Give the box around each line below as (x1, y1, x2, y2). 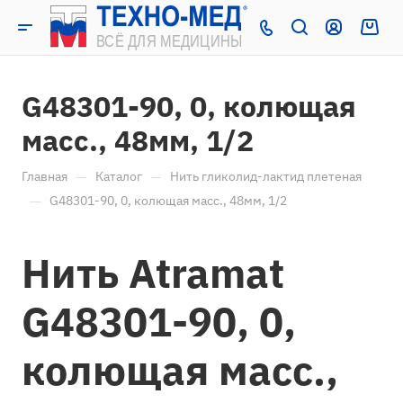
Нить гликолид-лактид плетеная (170, 168, 362, 184)
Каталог (95, 168, 142, 184)
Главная (22, 168, 67, 184)
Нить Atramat (22, 246, 284, 299)
